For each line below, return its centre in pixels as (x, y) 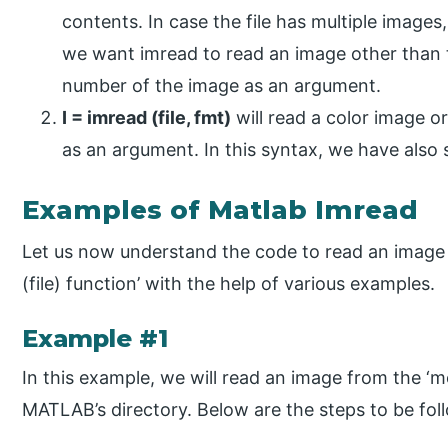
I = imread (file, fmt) (147, 118)
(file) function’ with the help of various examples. (229, 284)
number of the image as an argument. (222, 86)
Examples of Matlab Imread (220, 210)
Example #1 (95, 338)
